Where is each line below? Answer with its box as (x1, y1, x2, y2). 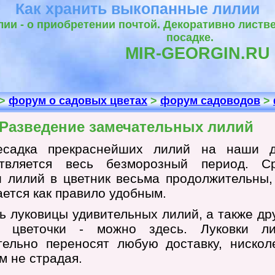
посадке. (166, 31, 214, 44)
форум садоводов (160, 95, 260, 107)
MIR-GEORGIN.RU (125, 44, 270, 63)
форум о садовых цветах (9, 95, 147, 107)
